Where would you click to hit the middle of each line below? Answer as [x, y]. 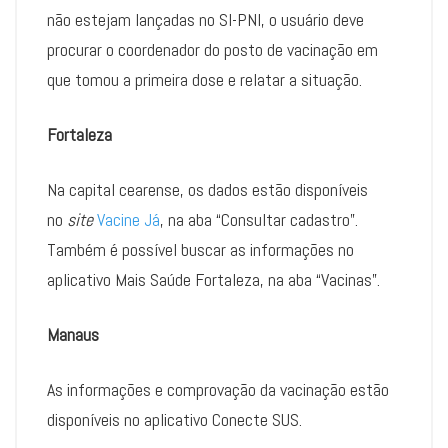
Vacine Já [128, 220]
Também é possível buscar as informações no [200, 250]
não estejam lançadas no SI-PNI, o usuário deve [205, 20]
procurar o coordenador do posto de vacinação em [212, 50]
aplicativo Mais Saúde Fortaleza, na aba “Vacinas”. [215, 280]
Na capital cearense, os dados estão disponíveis [207, 190]
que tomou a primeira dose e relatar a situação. [204, 80]
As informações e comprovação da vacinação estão [218, 390]
